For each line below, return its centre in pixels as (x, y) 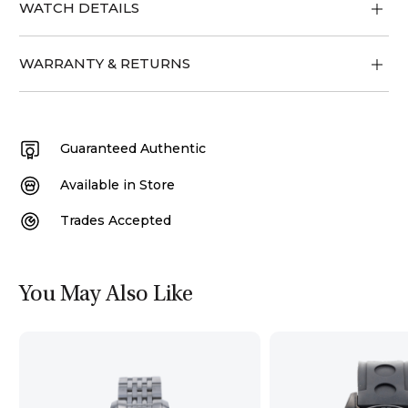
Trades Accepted (116, 221)
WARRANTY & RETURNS (105, 63)
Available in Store (118, 184)
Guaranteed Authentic (133, 148)
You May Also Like (107, 296)
